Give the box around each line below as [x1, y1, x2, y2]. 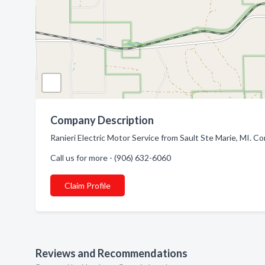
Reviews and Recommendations [35, 247, 188, 260]
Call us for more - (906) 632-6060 [50, 153, 171, 163]
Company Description [50, 114, 154, 127]
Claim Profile [64, 180, 111, 190]
